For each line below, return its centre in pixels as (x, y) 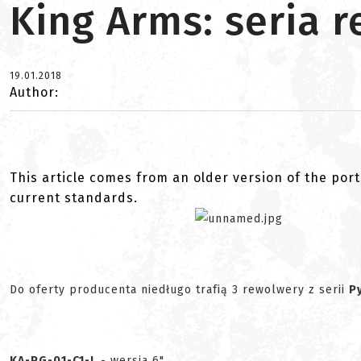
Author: (34, 92)
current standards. (74, 198)
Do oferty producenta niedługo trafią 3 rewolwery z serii (179, 290)
